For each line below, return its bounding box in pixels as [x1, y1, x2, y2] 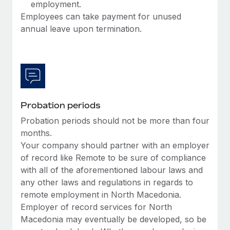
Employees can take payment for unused [21, 11, 181, 22]
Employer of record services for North [21, 201, 172, 212]
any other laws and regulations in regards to [21, 177, 193, 187]
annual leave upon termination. [21, 23, 142, 34]
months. [21, 127, 52, 138]
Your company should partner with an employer [21, 140, 209, 150]
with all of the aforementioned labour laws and [21, 164, 203, 175]
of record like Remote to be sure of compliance [21, 152, 206, 163]
